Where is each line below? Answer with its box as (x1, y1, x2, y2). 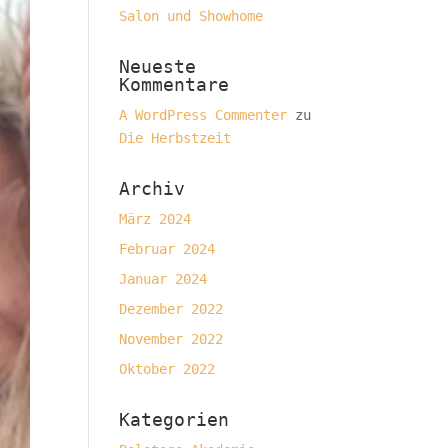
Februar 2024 (119, 241, 216, 257)
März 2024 (119, 211, 192, 227)
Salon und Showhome (119, 8, 264, 24)
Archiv (119, 178, 186, 199)
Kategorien (119, 409, 230, 430)
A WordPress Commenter (119, 107, 288, 123)
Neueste (119, 56, 197, 77)
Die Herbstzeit (119, 130, 232, 146)
